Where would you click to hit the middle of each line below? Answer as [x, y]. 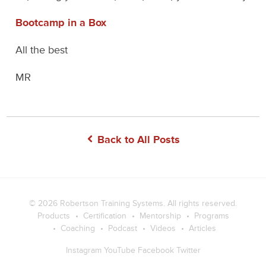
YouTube [119, 251]
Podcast [123, 229]
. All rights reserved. [200, 204]
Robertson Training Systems [112, 204]
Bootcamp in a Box [61, 23]
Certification [104, 216]
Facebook [156, 251]
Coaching [78, 229]
